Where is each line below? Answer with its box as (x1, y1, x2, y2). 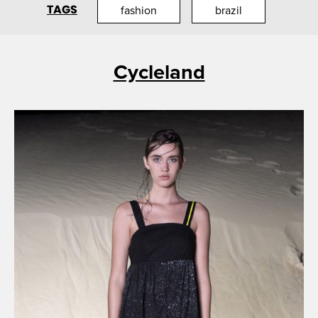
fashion (121, 3, 157, 18)
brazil (215, 3, 242, 18)
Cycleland (113, 59, 205, 84)
